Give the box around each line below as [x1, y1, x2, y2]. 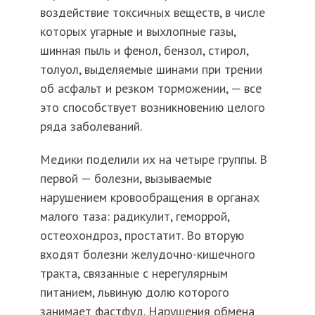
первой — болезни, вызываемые [39, 170, 212, 187]
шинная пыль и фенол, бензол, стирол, [39, 42, 248, 59]
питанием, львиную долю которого [39, 284, 229, 301]
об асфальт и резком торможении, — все [39, 80, 262, 97]
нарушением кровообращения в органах [39, 189, 259, 206]
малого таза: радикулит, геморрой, [39, 208, 229, 225]
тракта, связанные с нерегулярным [39, 265, 228, 282]
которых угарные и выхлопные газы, [39, 23, 236, 40]
